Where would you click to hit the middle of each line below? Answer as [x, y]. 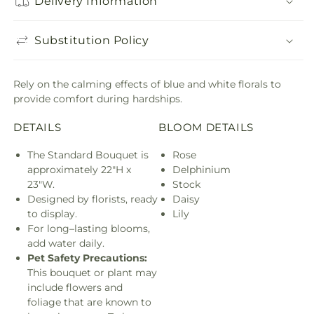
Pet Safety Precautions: [87, 258]
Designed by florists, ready [93, 199]
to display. [52, 213]
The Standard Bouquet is [88, 155]
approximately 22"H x [79, 169]
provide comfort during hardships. [98, 99]
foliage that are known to [89, 302]
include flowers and [75, 287]
